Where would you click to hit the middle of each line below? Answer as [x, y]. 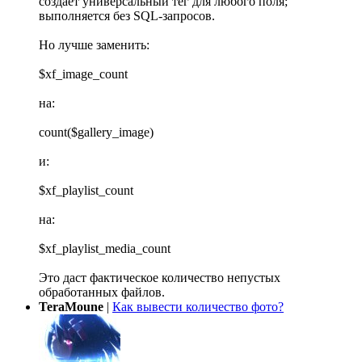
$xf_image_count [83, 74]
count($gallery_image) [96, 133]
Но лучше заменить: [94, 45]
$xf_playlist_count [86, 191]
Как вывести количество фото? [198, 307]
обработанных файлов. [102, 293]
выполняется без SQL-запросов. [127, 16]
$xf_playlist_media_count [105, 249]
